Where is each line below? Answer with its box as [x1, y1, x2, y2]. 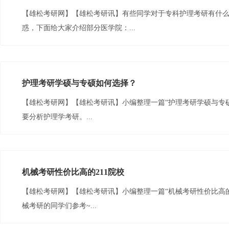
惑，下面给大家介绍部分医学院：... [22, 24, 135, 32]
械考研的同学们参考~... [22, 202, 97, 210]
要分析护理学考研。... [22, 113, 93, 121]
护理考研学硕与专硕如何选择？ [22, 79, 136, 87]
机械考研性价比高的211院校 [22, 168, 124, 176]
